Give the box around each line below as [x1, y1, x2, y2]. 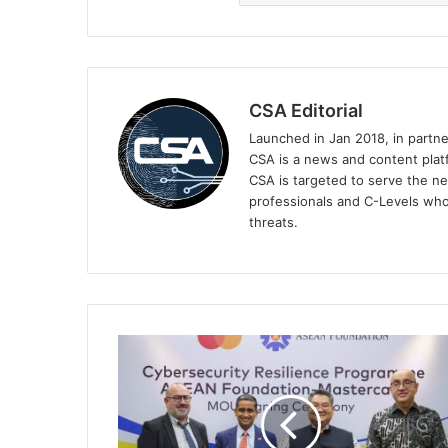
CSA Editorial [249, 100, 363, 122]
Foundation [117, 378, 187, 395]
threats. [249, 214, 298, 231]
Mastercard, [117, 336, 192, 353]
